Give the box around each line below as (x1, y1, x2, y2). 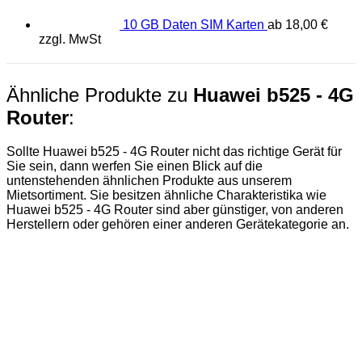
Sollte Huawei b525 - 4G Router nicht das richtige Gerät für (6, 145, 342, 159)
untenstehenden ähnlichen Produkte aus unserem (6, 174, 292, 188)
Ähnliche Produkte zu (6, 83, 193, 106)
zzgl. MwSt (39, 32, 101, 46)
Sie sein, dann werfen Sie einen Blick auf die (6, 159, 263, 174)
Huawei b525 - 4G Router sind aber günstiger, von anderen (6, 203, 343, 217)
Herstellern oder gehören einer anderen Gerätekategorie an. (6, 217, 349, 232)
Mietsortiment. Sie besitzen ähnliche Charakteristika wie (6, 188, 326, 203)
